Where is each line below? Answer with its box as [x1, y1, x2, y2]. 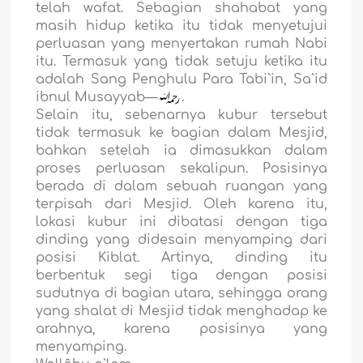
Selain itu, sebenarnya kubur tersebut [36, 108, 327, 123]
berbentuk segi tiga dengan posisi [36, 268, 327, 284]
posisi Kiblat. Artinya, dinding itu [36, 250, 327, 266]
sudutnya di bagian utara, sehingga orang [36, 286, 327, 301]
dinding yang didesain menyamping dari [36, 233, 327, 248]
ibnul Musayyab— [36, 90, 158, 105]
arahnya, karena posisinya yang [36, 322, 327, 337]
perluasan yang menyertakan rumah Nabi [36, 36, 327, 52]
